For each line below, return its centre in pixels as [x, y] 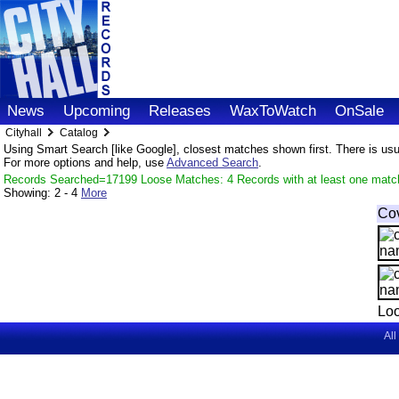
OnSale [359, 111]
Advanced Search [212, 163]
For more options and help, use [85, 163]
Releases [180, 111]
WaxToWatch [273, 111]
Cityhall [25, 133]
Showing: [29, 193]
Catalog [79, 133]
